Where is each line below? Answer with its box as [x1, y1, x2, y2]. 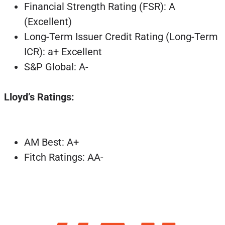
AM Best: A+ [24, 136, 79, 148]
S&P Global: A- [24, 60, 88, 73]
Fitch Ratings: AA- [24, 151, 103, 163]
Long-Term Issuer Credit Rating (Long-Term [24, 30, 218, 43]
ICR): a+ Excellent [24, 45, 102, 58]
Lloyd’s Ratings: [4, 90, 74, 103]
